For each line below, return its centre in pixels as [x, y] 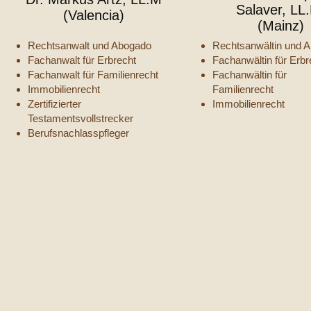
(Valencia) [94, 15]
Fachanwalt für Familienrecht [93, 75]
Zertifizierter [55, 104]
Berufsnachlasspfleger [80, 133]
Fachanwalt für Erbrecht [82, 60]
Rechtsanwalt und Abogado [90, 45]
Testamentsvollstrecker [82, 118]
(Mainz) [280, 26]
